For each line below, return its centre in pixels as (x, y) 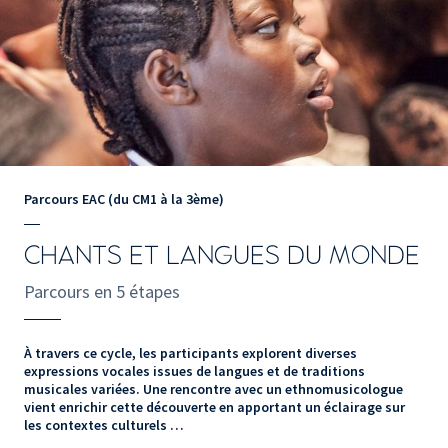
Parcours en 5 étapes (104, 291)
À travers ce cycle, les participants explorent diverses (190, 352)
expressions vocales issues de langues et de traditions (194, 370)
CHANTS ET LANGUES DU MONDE (222, 255)
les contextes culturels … (104, 424)
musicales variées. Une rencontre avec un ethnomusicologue (213, 388)
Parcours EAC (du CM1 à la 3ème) (124, 198)
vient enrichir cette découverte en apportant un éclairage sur (214, 406)
